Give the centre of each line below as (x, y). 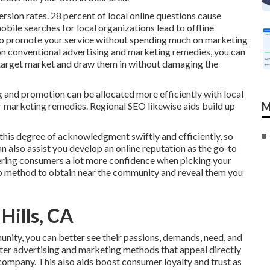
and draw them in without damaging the (137, 64)
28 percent (73, 15)
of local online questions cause (158, 15)
